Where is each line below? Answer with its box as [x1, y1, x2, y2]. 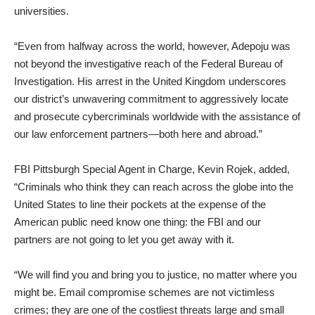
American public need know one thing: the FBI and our [14, 215, 261, 228]
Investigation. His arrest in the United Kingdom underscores [14, 75, 286, 87]
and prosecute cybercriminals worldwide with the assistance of [14, 110, 300, 122]
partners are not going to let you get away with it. [14, 233, 234, 245]
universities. [14, 4, 69, 17]
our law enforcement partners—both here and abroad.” [14, 127, 262, 140]
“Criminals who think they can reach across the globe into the [14, 180, 293, 193]
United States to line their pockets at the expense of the [14, 198, 266, 210]
